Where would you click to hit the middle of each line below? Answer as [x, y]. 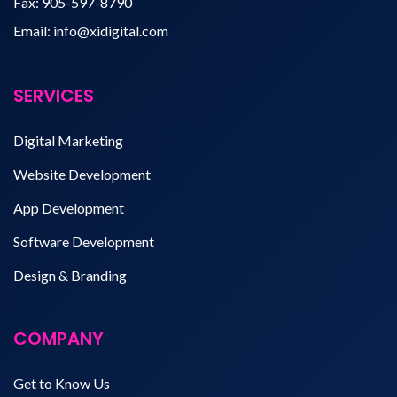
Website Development [82, 174]
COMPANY [58, 339]
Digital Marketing [68, 140]
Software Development [84, 241]
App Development [69, 208]
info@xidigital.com [111, 31]
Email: [32, 31]
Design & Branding [70, 275]
